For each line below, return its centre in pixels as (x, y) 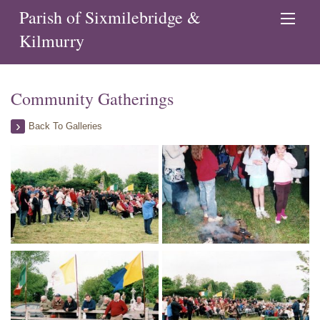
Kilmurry (52, 41)
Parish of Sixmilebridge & (110, 17)
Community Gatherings (92, 99)
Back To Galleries (65, 126)
